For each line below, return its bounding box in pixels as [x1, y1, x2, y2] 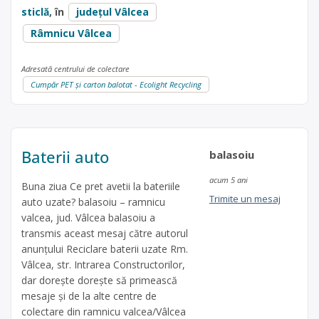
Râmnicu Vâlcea [31, 26, 112, 40]
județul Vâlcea [76, 4, 149, 19]
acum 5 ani [209, 174, 248, 186]
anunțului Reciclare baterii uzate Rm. [21, 242, 188, 256]
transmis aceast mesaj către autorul [21, 226, 188, 241]
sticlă [21, 4, 49, 19]
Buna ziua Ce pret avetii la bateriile [21, 179, 180, 194]
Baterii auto [21, 146, 109, 168]
